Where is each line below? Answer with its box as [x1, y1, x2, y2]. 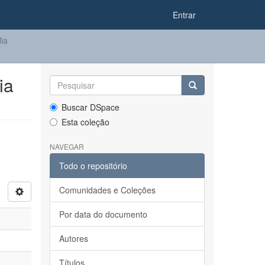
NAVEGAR [49, 141, 84, 151]
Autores [59, 232, 88, 244]
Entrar [173, 9, 196, 21]
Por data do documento [59, 208, 147, 220]
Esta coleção [61, 116, 109, 128]
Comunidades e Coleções [59, 184, 156, 196]
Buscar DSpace [61, 101, 119, 113]
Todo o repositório [59, 160, 127, 172]
